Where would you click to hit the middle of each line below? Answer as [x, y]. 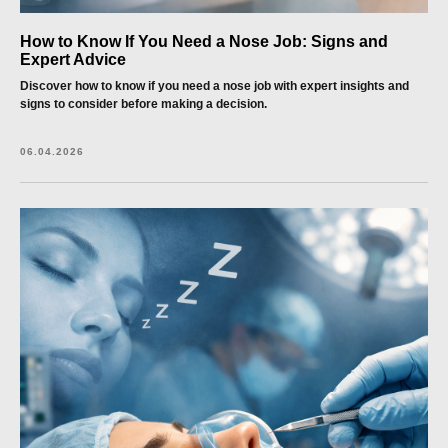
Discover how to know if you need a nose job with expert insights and [214, 86]
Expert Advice [73, 59]
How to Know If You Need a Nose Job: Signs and [204, 41]
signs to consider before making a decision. [143, 104]
